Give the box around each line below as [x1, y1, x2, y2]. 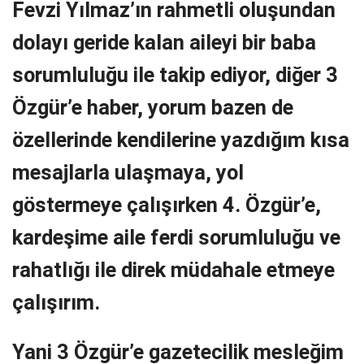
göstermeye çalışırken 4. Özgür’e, [12, 192, 321, 217]
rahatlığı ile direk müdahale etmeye [12, 257, 335, 282]
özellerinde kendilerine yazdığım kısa [12, 127, 349, 152]
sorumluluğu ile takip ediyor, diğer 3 [12, 62, 338, 87]
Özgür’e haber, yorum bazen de [12, 94, 293, 119]
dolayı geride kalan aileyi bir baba [12, 29, 316, 54]
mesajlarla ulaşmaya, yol [12, 159, 244, 184]
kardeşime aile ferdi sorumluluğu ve [12, 224, 340, 249]
